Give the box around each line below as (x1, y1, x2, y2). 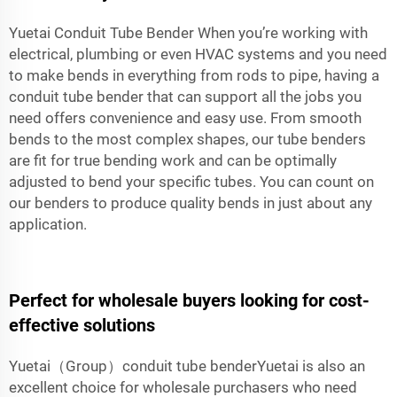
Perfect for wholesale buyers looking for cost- (9, 289, 370, 311)
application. (9, 214, 87, 233)
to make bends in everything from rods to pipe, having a (9, 66, 379, 84)
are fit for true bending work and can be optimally (9, 151, 337, 169)
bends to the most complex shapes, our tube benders (9, 129, 366, 148)
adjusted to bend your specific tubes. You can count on (9, 172, 374, 191)
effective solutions (9, 314, 155, 336)
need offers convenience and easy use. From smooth (9, 108, 362, 127)
